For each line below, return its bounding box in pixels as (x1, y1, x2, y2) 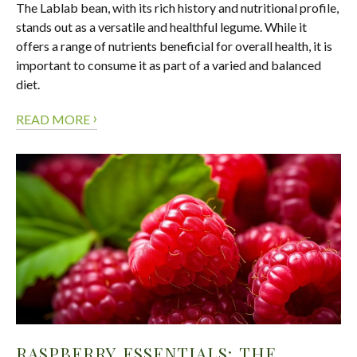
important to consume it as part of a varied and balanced (16, 57, 321, 73)
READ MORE (16, 112, 92, 127)
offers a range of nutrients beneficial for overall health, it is (16, 38, 332, 54)
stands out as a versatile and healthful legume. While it (16, 19, 307, 35)
